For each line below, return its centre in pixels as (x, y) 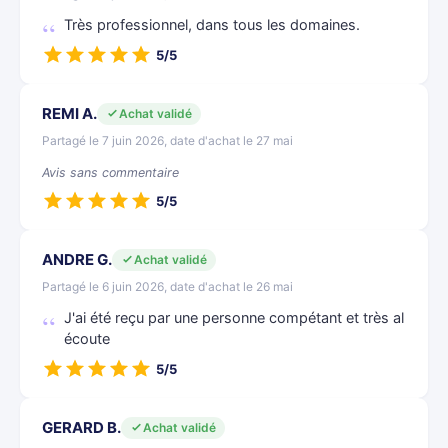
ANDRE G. (77, 259)
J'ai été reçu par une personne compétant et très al (234, 318)
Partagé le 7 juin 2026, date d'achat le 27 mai (167, 140)
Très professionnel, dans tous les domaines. (212, 25)
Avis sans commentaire (110, 172)
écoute (87, 339)
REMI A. (69, 113)
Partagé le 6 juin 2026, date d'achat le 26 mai (167, 286)
